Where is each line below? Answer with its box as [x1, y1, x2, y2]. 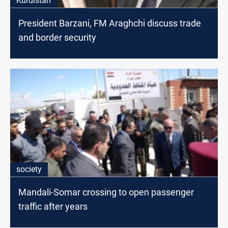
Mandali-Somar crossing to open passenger [18, 187, 194, 198]
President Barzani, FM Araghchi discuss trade [18, 18, 201, 29]
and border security [18, 32, 96, 43]
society [16, 164, 42, 175]
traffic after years [18, 201, 88, 212]
